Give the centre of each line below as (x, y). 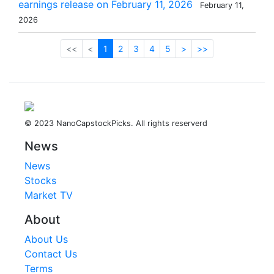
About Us (46, 239)
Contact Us (51, 254)
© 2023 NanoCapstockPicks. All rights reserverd (116, 123)
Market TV (49, 195)
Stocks (40, 180)
